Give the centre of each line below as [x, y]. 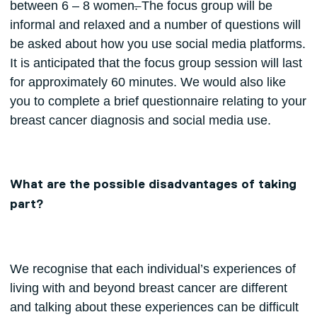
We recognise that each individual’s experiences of [152, 269]
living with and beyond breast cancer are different [148, 288]
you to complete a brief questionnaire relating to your [158, 102]
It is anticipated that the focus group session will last [156, 63]
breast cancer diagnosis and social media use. [140, 121]
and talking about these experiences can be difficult [154, 307]
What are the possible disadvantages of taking [153, 185]
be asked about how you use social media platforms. [157, 44]
